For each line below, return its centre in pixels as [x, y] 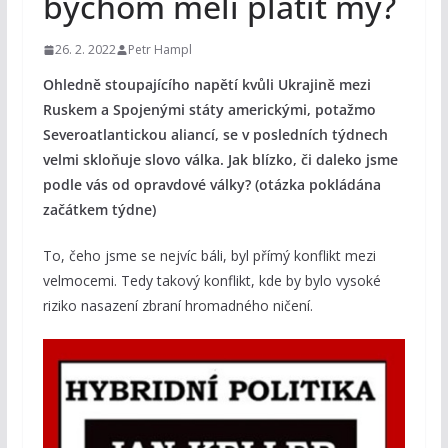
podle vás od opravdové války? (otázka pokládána [211, 185]
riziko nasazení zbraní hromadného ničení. [177, 306]
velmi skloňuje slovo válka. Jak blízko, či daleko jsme [220, 160]
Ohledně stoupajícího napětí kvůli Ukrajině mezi [206, 85]
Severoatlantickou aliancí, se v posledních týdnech [215, 135]
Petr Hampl [159, 50]
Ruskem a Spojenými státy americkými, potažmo [209, 110]
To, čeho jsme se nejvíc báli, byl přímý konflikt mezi [209, 256]
